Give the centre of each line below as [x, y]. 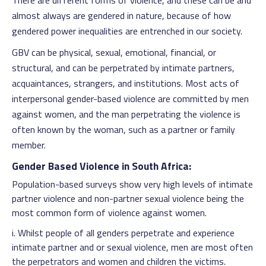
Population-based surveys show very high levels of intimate [132, 184]
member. [29, 145]
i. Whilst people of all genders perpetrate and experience [123, 233]
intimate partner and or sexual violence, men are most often [132, 247]
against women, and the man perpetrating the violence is [126, 114]
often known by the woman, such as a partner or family [123, 129]
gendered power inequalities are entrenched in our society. [127, 31]
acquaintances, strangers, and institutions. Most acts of [126, 83]
